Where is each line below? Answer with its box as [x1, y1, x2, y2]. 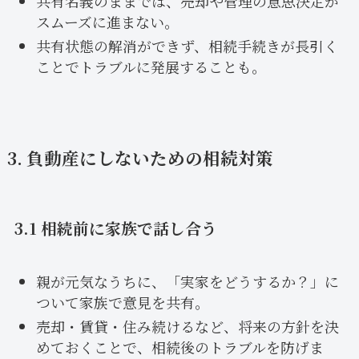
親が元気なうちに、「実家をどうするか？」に [35, 270, 339, 292]
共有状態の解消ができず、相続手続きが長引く [35, 34, 338, 56]
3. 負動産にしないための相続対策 [6, 144, 273, 170]
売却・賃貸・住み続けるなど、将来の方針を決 [35, 316, 339, 337]
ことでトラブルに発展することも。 [35, 55, 266, 77]
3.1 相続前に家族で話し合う [14, 216, 217, 240]
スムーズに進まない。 [35, 10, 179, 32]
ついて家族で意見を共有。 [35, 291, 209, 313]
